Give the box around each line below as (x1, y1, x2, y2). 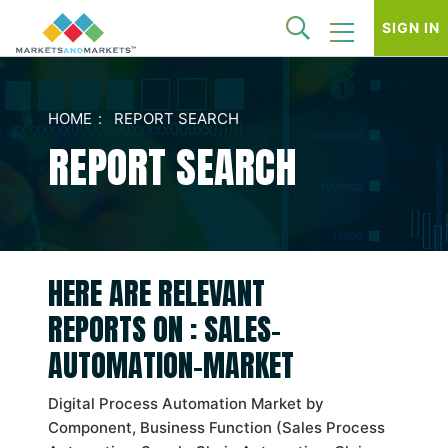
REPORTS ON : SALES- (48, 307, 281, 352)
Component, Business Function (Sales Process (48, 418, 385, 437)
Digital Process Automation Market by (48, 394, 324, 413)
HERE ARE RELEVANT (48, 271, 265, 316)
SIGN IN (382, 19, 440, 36)
